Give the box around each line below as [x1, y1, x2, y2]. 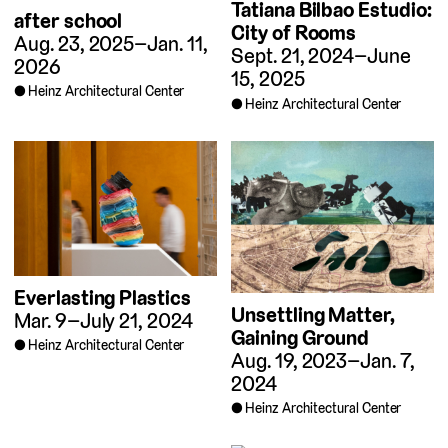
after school [14, 6, 123, 34]
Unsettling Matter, [231, 300, 396, 328]
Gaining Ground [231, 323, 370, 351]
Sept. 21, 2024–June [231, 42, 412, 70]
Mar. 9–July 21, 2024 [14, 306, 193, 334]
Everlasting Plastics [14, 283, 191, 311]
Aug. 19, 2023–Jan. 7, [231, 346, 415, 374]
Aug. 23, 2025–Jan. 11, [14, 29, 208, 57]
